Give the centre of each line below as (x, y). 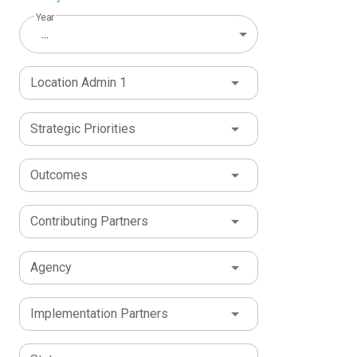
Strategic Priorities (83, 129)
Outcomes (59, 175)
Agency (51, 268)
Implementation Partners (99, 314)
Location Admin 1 (78, 83)
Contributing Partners (89, 222)
